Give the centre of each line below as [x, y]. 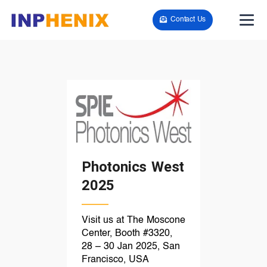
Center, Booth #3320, [127, 234]
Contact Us [188, 19]
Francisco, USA [115, 260]
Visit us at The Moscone [133, 221]
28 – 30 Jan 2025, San [131, 247]
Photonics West [133, 167]
